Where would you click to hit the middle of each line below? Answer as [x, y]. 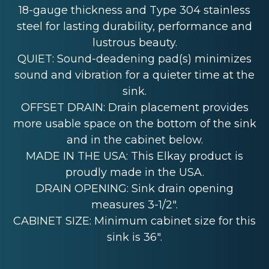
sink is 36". [134, 237]
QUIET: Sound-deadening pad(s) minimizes [134, 59]
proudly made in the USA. [134, 172]
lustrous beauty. [134, 42]
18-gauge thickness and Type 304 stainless [134, 10]
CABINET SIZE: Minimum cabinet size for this [134, 221]
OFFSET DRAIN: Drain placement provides [134, 107]
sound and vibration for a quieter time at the [134, 75]
